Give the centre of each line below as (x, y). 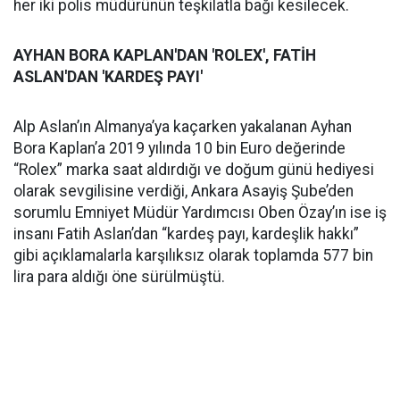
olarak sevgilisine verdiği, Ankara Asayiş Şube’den (183, 191)
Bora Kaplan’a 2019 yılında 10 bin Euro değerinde (179, 148)
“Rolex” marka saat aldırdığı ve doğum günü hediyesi (194, 170)
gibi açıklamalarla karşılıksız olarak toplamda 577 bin (193, 255)
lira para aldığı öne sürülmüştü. (119, 277)
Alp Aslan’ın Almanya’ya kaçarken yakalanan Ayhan (183, 127)
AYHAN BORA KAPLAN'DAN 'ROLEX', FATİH (165, 55)
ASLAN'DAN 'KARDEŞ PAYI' (110, 77)
